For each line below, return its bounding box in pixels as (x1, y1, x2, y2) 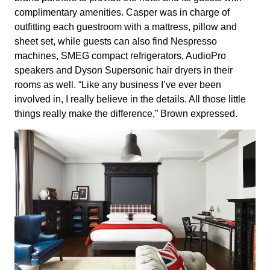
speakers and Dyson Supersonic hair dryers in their (14, 64, 233, 75)
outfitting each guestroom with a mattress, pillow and (14, 21, 237, 32)
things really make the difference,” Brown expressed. (14, 108, 237, 119)
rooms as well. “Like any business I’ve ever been (14, 79, 221, 90)
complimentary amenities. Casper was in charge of (14, 7, 230, 17)
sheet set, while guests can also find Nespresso (14, 36, 217, 46)
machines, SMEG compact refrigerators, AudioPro (14, 50, 226, 61)
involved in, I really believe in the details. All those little (14, 93, 246, 104)
